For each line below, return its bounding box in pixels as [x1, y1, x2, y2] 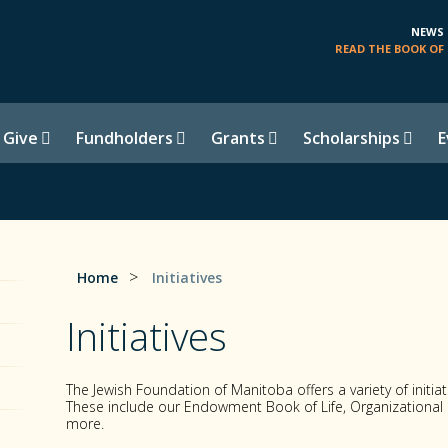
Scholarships [303, 127, 400, 149]
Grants [211, 127, 265, 149]
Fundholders [76, 127, 173, 149]
